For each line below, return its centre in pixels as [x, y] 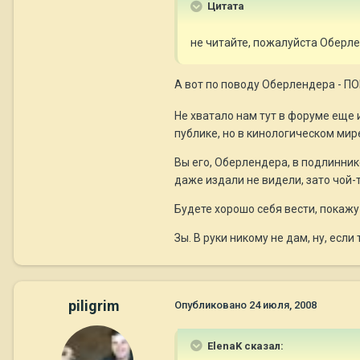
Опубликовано [212, 305]
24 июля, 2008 [283, 305]
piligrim [94, 306]
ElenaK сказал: [244, 346]
